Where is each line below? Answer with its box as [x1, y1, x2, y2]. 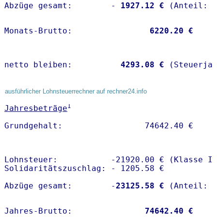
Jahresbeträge [4, 104, 67, 113]
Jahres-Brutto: [4, 206, 145, 216]
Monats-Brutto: [4, 26, 145, 36]
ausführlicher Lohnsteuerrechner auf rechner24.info [5, 88, 147, 95]
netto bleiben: [4, 60, 116, 70]
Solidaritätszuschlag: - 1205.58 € [4, 164, 164, 173]
